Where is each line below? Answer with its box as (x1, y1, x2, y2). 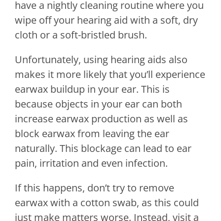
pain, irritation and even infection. (15, 156, 168, 170)
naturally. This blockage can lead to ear (15, 142, 191, 155)
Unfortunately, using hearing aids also (15, 53, 187, 67)
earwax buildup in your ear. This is (15, 82, 170, 96)
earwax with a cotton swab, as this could (15, 196, 199, 210)
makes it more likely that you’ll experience (15, 68, 205, 81)
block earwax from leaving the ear (15, 127, 169, 141)
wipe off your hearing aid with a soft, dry (15, 13, 198, 27)
